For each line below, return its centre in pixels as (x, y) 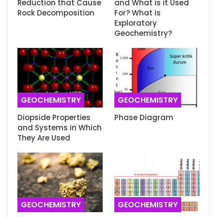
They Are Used (44, 138)
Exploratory (136, 23)
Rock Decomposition (56, 13)
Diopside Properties (54, 117)
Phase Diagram (144, 117)
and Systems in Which (60, 127)
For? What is (138, 13)
